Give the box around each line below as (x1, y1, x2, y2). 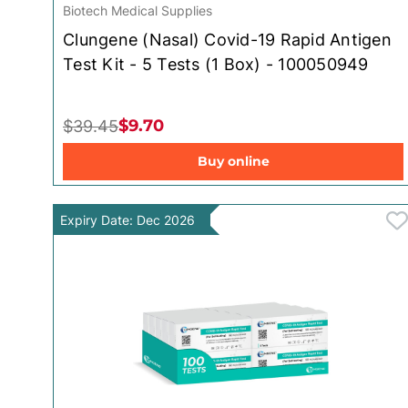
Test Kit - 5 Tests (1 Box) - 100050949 (63, 54, 369, 74)
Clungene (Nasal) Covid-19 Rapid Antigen (63, 29, 392, 49)
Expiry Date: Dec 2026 (60, 211, 195, 228)
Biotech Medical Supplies (63, 2, 212, 18)
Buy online (197, 152, 270, 169)
